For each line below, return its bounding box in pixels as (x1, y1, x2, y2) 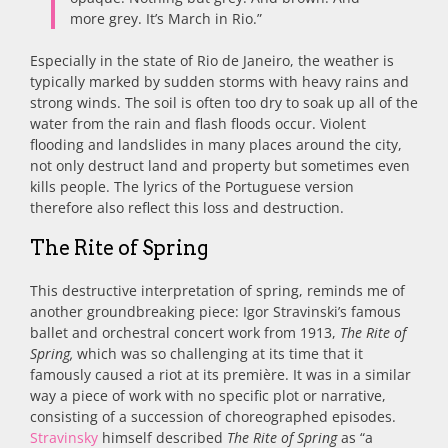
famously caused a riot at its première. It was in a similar (30, 365, 411, 385)
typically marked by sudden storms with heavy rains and (30, 72, 409, 92)
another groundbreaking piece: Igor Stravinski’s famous (30, 302, 401, 322)
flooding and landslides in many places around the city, (30, 135, 402, 155)
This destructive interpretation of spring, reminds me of (30, 281, 405, 301)
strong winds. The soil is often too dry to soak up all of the (30, 93, 418, 113)
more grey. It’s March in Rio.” (70, 9, 262, 29)
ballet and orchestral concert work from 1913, (30, 323, 340, 343)
